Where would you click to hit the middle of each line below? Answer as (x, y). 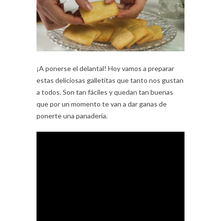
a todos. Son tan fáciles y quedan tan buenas (105, 92)
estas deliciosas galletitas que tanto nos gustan (110, 80)
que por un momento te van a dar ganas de (102, 104)
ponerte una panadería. (72, 116)
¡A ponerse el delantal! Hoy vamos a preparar (105, 68)
